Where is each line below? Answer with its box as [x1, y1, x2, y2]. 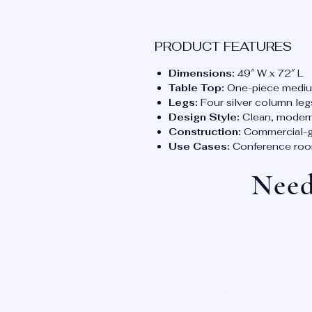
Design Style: [169, 111, 240, 123]
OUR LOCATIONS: [84, 281, 254, 307]
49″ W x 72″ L [235, 67, 306, 79]
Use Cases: [169, 140, 230, 153]
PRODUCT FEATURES [155, 38, 292, 54]
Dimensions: [169, 67, 235, 79]
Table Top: [169, 81, 224, 94]
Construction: [169, 125, 241, 138]
